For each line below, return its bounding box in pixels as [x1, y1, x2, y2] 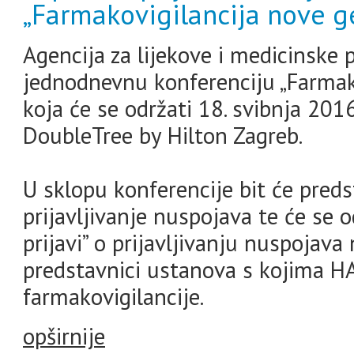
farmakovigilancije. [23, 281, 204, 311]
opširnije [23, 321, 105, 351]
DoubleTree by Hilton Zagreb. [23, 120, 303, 150]
